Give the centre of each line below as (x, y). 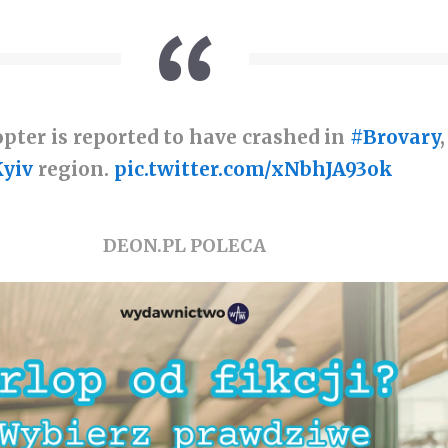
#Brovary (395, 136)
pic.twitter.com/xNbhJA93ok (254, 168)
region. (74, 168)
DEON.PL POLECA (185, 245)
